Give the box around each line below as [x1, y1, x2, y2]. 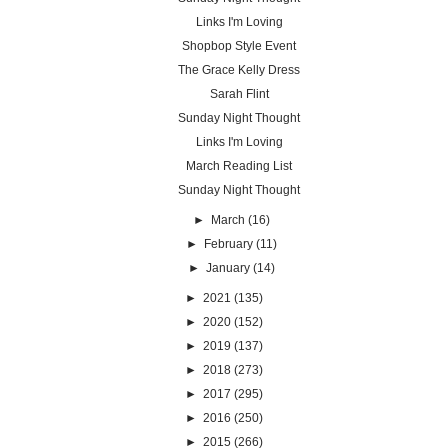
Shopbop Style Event [182, 38, 296, 53]
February [203, 236, 253, 251]
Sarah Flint [209, 86, 269, 101]
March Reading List [186, 158, 292, 173]
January [205, 260, 250, 275]
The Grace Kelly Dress [178, 62, 300, 77]
